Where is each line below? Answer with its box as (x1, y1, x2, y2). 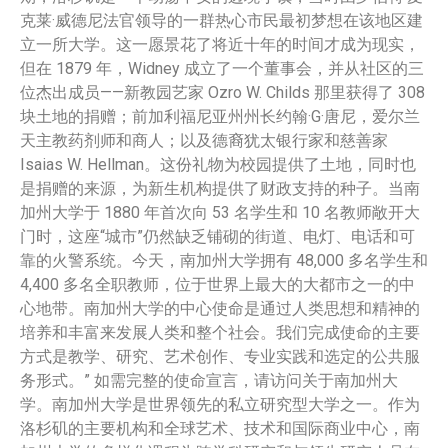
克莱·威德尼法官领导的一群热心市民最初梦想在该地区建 (20, 10, 423, 30)
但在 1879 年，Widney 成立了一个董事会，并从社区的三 (20, 58, 424, 78)
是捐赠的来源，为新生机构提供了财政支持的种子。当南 (20, 178, 420, 198)
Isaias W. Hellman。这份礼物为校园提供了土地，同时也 (20, 154, 416, 174)
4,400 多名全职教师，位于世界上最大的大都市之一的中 (20, 274, 415, 294)
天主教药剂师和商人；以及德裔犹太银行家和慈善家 (20, 130, 388, 150)
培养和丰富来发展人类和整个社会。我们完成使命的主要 (20, 322, 420, 342)
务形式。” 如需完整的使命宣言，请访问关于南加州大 (20, 370, 398, 390)
